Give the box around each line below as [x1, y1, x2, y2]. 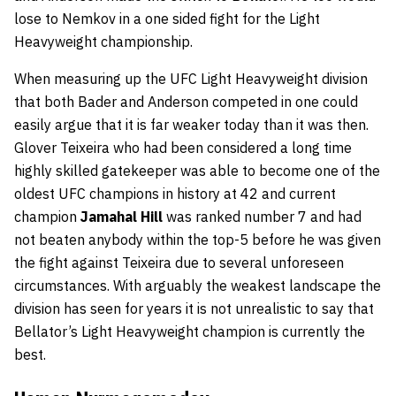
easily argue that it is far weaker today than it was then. [14, 115, 369, 133]
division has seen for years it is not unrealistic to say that [14, 299, 374, 317]
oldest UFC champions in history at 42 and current [14, 184, 336, 202]
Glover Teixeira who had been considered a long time [14, 138, 352, 156]
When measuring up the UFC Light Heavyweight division [14, 69, 368, 88]
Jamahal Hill [77, 207, 163, 225]
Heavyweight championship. [14, 32, 203, 50]
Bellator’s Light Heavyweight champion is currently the [14, 322, 365, 340]
